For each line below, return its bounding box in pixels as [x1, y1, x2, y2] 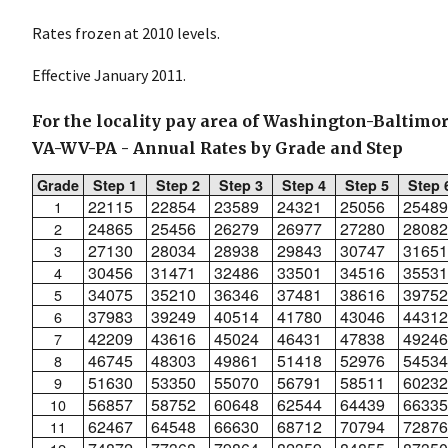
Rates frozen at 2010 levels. [32, 22, 220, 43]
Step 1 [93, 174, 137, 195]
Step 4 [282, 174, 326, 195]
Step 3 [219, 174, 263, 195]
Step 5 [345, 174, 389, 195]
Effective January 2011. [32, 64, 186, 85]
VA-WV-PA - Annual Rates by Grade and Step [32, 137, 403, 158]
